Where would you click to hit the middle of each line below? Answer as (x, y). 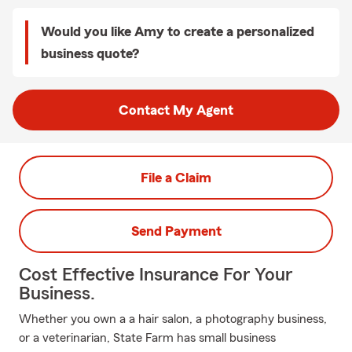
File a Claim (176, 178)
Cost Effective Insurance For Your (156, 275)
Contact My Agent (176, 110)
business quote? (90, 53)
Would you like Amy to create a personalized (178, 31)
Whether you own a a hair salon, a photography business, (173, 319)
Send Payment (176, 231)
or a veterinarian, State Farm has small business (147, 338)
